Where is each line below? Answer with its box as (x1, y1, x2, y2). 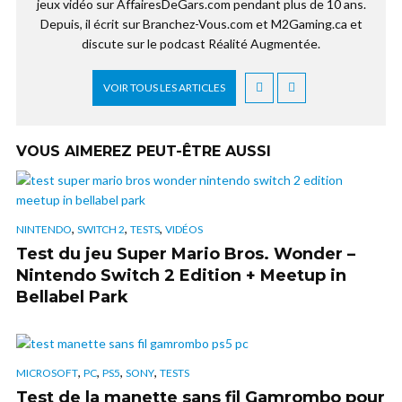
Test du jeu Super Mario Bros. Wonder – (16, 244, 355, 265)
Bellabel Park (16, 287, 128, 308)
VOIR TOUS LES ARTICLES (103, 80, 225, 94)
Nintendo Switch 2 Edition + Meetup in (16, 266, 346, 286)
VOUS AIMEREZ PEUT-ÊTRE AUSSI (16, 142, 271, 160)
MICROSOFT (16, 366, 78, 380)
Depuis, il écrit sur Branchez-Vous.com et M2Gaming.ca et (39, 15, 363, 31)
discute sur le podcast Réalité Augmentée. (82, 35, 320, 51)
